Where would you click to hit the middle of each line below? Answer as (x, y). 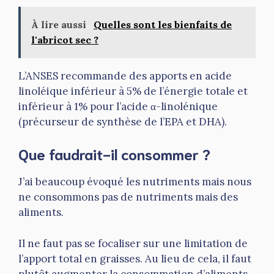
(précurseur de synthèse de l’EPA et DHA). (123, 121)
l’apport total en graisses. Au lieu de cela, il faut (135, 258)
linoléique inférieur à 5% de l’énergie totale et (133, 91)
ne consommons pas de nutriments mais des (128, 197)
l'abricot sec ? (65, 39)
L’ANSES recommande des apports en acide (125, 76)
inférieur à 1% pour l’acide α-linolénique (118, 106)
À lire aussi (60, 24)
